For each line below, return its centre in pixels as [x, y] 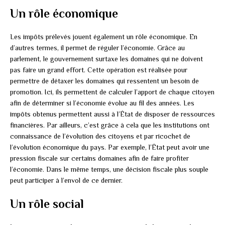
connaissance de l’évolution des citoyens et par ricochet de [100, 136]
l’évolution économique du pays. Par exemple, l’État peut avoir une [110, 147]
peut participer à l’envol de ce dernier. [66, 181]
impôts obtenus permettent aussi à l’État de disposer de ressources [113, 114]
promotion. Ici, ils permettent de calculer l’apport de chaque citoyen [112, 92]
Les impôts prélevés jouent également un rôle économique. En [104, 37]
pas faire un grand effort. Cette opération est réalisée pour [99, 70]
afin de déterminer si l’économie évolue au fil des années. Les [102, 103]
